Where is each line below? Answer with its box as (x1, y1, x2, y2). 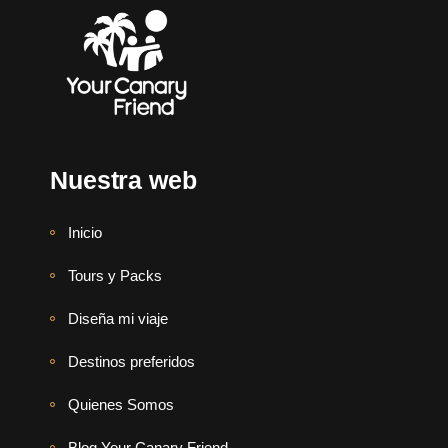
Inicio (68, 224, 102, 242)
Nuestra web (50, 166, 197, 195)
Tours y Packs (68, 267, 162, 285)
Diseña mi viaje (68, 310, 168, 328)
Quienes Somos (68, 396, 174, 414)
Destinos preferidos (68, 353, 195, 371)
